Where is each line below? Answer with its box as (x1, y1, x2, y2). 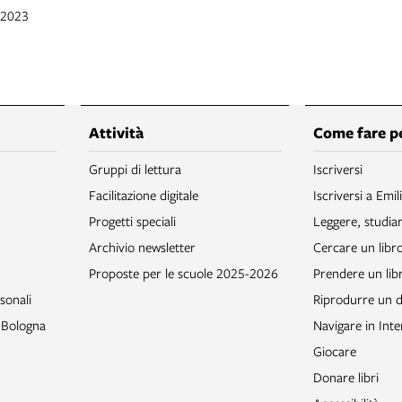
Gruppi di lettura (88, 160, 181, 179)
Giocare (313, 342, 357, 361)
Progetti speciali (88, 212, 176, 231)
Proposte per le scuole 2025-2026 (88, 264, 278, 283)
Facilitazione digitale (88, 186, 198, 205)
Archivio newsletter (88, 238, 196, 257)
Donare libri (313, 368, 380, 387)
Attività (88, 122, 144, 144)
